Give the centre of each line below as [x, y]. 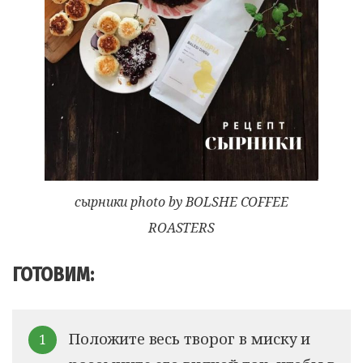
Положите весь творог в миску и [190, 338]
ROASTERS [181, 227]
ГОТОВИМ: [57, 274]
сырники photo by [130, 201]
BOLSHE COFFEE [237, 201]
